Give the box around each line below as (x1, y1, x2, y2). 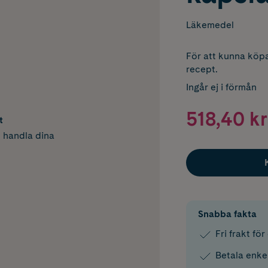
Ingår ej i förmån (185, 81, 257, 93)
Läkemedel (185, 19, 234, 31)
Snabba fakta (197, 208, 257, 220)
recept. (185, 63, 218, 75)
